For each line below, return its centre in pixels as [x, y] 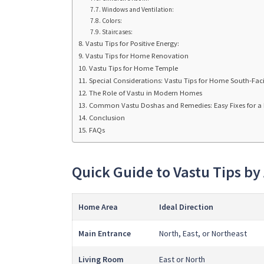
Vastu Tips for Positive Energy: [132, 43]
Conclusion [108, 117]
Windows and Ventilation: [138, 9]
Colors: [112, 20]
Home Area [98, 207]
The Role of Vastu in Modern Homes [145, 93]
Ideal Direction [186, 207]
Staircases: [118, 32]
